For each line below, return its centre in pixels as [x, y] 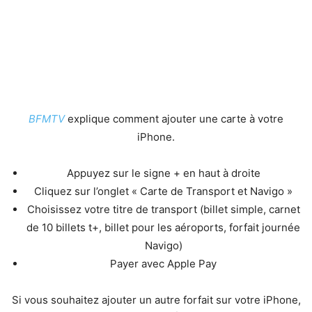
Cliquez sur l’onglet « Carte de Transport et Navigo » [163, 191]
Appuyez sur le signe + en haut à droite [163, 173]
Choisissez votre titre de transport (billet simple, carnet [163, 209]
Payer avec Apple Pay [163, 263]
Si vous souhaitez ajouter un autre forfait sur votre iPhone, [156, 299]
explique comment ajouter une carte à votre [175, 118]
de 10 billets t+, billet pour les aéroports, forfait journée [163, 227]
